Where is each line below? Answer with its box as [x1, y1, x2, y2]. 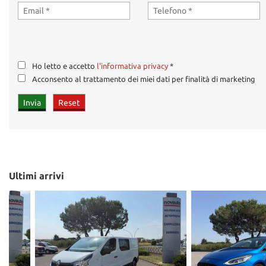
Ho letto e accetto [32, 61, 97, 71]
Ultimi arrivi [9, 170, 64, 181]
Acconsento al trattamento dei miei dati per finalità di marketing [32, 74, 257, 84]
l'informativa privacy [97, 61, 168, 71]
